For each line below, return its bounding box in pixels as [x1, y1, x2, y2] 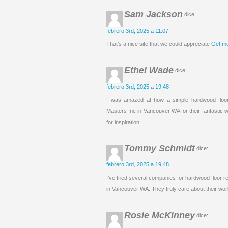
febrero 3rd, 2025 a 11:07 [106, 27, 168, 34]
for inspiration [106, 119, 139, 125]
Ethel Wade [124, 65, 174, 75]
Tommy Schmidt [124, 143, 195, 153]
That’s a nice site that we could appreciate [106, 41, 211, 47]
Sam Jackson [124, 9, 183, 19]
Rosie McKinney [124, 210, 195, 220]
